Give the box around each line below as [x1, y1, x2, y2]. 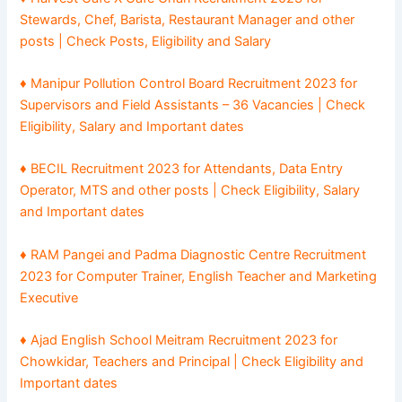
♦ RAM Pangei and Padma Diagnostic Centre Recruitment [20, 246, 367, 263]
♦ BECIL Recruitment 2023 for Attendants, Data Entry [20, 161, 344, 178]
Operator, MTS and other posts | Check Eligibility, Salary [20, 182, 361, 199]
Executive [20, 289, 79, 306]
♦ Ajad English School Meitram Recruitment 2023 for [20, 331, 338, 348]
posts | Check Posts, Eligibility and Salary [20, 32, 272, 49]
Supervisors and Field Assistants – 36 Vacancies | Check [20, 96, 366, 113]
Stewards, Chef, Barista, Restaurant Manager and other [20, 11, 355, 28]
